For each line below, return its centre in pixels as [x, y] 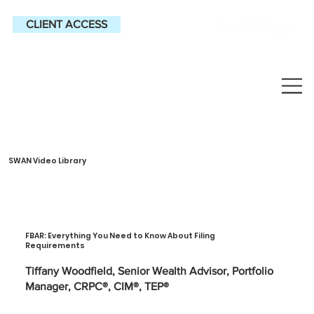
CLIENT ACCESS [66, 25]
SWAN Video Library [47, 161]
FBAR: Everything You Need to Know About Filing [120, 236]
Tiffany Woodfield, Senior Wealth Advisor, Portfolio [149, 271]
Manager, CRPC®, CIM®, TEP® [97, 287]
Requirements [55, 246]
